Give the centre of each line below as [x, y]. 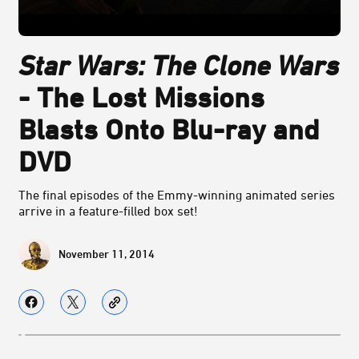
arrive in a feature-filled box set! [108, 211]
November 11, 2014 [107, 254]
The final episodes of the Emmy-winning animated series [177, 195]
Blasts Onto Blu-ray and [169, 129]
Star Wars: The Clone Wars [179, 65]
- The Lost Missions [141, 97]
